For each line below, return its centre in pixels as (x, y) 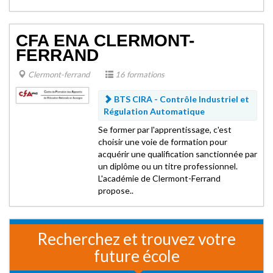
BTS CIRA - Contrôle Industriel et (181, 99)
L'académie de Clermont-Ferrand (159, 178)
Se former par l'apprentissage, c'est (165, 129)
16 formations (139, 74)
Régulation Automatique (154, 111)
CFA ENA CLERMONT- (105, 41)
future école (136, 256)
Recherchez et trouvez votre (136, 239)
